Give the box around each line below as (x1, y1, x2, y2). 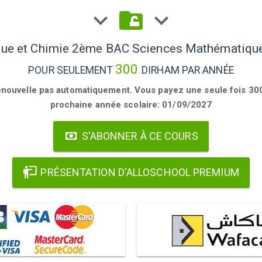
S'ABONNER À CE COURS (79, 130, 198, 142)
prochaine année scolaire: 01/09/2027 (50, 99, 212, 110)
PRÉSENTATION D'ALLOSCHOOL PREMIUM (38, 166, 239, 178)
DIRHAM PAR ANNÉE (142, 64, 234, 76)
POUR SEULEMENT (28, 64, 115, 76)
